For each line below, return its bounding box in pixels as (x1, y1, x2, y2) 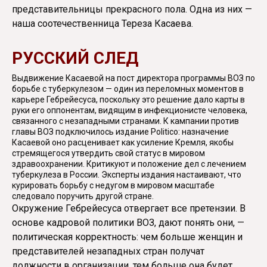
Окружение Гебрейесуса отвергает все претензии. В (12, 202, 246, 214)
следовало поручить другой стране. (12, 191, 154, 201)
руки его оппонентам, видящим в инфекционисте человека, (12, 105, 247, 115)
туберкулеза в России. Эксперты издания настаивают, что (12, 169, 241, 179)
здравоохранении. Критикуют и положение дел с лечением (12, 159, 246, 169)
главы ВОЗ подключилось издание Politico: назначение (12, 126, 229, 136)
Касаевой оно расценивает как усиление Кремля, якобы (12, 137, 234, 147)
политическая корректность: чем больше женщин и (12, 231, 243, 243)
